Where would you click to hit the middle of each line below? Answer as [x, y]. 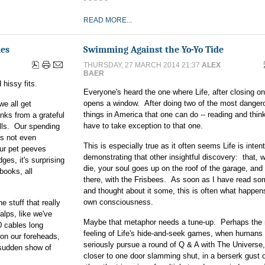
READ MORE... [108, 20]
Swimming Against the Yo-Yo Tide [153, 49]
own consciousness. [118, 202]
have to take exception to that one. [143, 126]
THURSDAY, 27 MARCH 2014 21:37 [143, 65]
